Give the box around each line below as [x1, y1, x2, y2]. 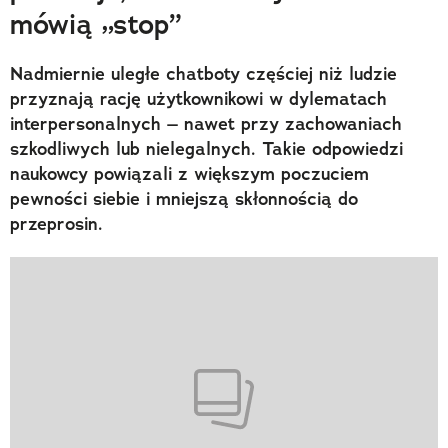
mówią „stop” [10, 5, 181, 43]
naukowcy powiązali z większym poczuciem [10, 161, 369, 186]
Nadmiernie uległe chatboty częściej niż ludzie [10, 61, 397, 86]
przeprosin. [10, 211, 103, 236]
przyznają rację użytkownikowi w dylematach [10, 86, 387, 111]
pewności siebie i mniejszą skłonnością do [10, 186, 358, 211]
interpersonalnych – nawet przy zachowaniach [10, 111, 402, 136]
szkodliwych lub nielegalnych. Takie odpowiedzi [10, 136, 403, 161]
